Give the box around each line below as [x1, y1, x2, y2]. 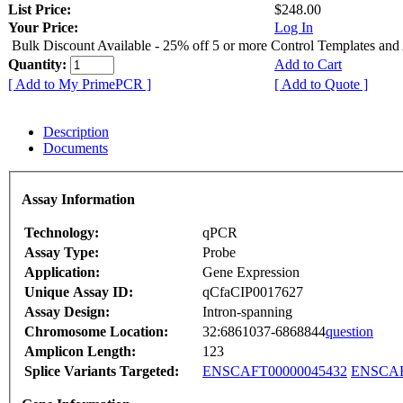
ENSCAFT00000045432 [202, 363, 347, 380]
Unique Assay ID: [24, 284, 133, 300]
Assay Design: [24, 304, 110, 320]
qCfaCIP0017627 [202, 284, 303, 300]
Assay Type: [24, 245, 99, 261]
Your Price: [8, 19, 78, 35]
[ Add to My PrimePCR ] [8, 76, 151, 92]
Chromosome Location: [24, 324, 168, 340]
